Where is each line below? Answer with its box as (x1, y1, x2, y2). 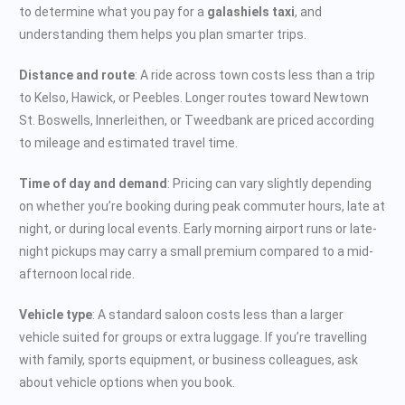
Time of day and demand (19, 175, 167, 191)
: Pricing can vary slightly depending (167, 175, 372, 191)
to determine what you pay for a (19, 4, 207, 19)
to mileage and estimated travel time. (19, 135, 238, 150)
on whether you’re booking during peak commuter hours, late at (19, 198, 385, 213)
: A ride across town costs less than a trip (135, 67, 375, 82)
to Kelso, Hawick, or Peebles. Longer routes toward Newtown (19, 89, 369, 105)
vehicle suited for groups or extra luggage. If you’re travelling (19, 329, 367, 344)
